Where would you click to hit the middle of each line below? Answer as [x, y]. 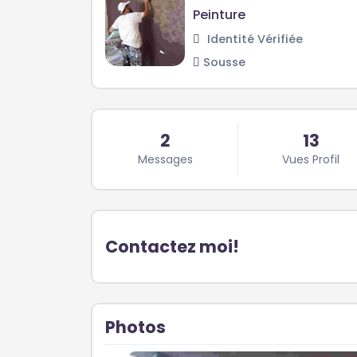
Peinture [219, 15]
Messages [165, 160]
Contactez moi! [172, 246]
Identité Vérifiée [253, 39]
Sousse [224, 63]
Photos [135, 328]
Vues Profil [311, 160]
